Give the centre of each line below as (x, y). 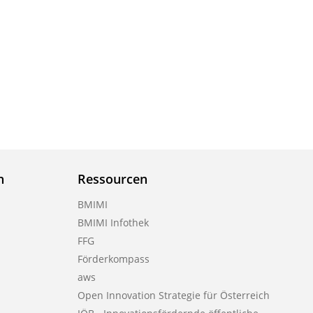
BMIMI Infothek (113, 222)
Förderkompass (113, 259)
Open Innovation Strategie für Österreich (173, 295)
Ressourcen (112, 179)
